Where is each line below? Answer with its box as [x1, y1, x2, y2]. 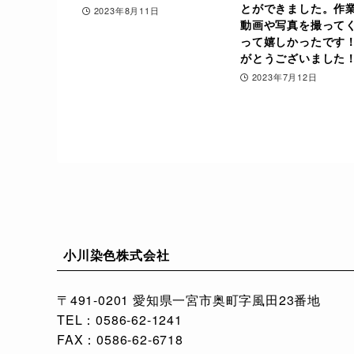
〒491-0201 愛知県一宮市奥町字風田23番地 [57, 290, 321, 309]
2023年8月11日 [93, 3, 160, 17]
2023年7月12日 [251, 70, 318, 83]
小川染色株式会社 [63, 245, 170, 264]
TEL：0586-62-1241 [57, 310, 183, 329]
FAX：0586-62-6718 [57, 330, 183, 348]
